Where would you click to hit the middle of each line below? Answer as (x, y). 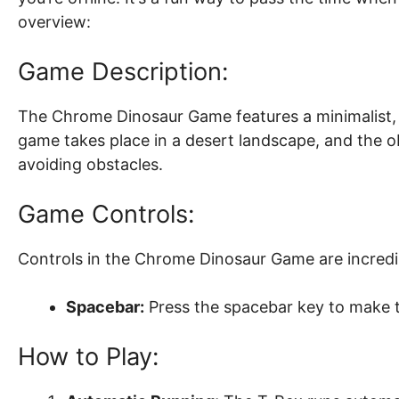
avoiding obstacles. (90, 165)
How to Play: (88, 357)
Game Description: (123, 72)
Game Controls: (106, 215)
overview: (54, 22)
